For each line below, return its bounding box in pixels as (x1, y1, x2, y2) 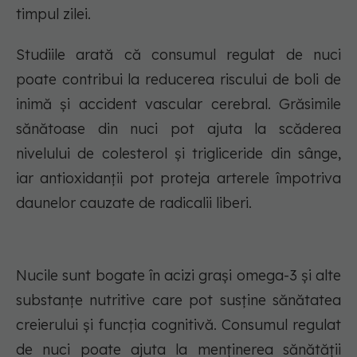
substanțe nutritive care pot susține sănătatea (16, 291, 341, 310)
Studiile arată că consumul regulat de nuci (16, 45, 341, 65)
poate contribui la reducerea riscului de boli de (16, 70, 341, 89)
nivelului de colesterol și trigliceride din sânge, (16, 144, 341, 163)
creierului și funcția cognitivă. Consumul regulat (16, 316, 341, 335)
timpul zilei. (16, 5, 91, 24)
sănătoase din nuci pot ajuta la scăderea (16, 120, 341, 139)
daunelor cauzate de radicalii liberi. (16, 194, 252, 213)
